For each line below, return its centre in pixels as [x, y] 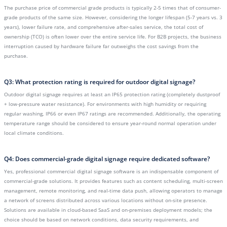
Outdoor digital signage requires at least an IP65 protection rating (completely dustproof [112, 94]
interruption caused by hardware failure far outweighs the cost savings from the [101, 46]
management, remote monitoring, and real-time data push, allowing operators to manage [113, 191]
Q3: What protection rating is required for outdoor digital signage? [100, 82]
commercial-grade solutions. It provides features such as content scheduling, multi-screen [113, 181]
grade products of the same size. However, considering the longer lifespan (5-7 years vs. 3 [113, 17]
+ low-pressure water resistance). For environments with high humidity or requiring [105, 104]
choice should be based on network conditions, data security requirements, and [101, 219]
